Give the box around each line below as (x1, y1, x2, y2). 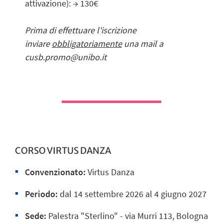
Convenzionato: (25, 166, 86, 178)
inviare (25, 38, 52, 50)
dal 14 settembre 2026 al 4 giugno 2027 (60, 188, 207, 200)
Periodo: (25, 188, 58, 200)
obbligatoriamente (52, 38, 122, 50)
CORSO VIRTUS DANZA (15, 145, 111, 157)
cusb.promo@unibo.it (25, 51, 107, 63)
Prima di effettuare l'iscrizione (25, 24, 136, 36)
